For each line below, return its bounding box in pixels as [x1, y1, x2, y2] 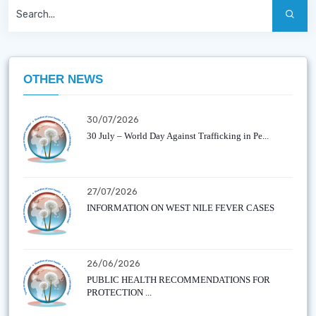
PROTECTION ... [87, 287, 152, 298]
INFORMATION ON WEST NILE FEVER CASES [87, 202, 274, 213]
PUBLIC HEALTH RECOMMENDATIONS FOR [87, 274, 270, 285]
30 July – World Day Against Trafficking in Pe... [87, 130, 269, 141]
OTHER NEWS [23, 73, 103, 86]
